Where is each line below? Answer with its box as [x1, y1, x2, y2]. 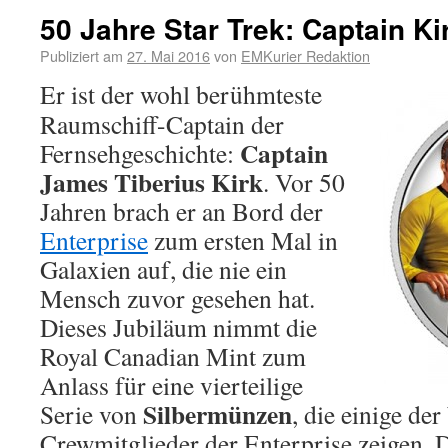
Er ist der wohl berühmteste [40, 77, 322, 111]
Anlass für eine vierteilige [40, 368, 303, 402]
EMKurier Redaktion [241, 45, 370, 66]
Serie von [40, 397, 143, 431]
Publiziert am [40, 45, 123, 66]
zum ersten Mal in [148, 223, 338, 257]
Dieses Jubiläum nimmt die [40, 310, 317, 344]
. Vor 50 [263, 165, 345, 199]
